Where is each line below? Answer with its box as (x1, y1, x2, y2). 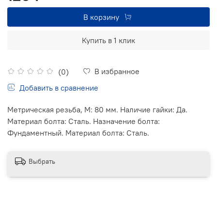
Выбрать (29, 157, 55, 166)
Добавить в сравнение (19, 82, 98, 93)
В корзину (83, 12, 119, 22)
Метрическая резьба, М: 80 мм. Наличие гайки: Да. (7, 104, 187, 114)
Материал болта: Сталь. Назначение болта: (7, 116, 160, 126)
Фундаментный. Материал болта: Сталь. (7, 127, 149, 138)
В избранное (94, 66, 139, 76)
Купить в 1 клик (82, 35, 135, 45)
